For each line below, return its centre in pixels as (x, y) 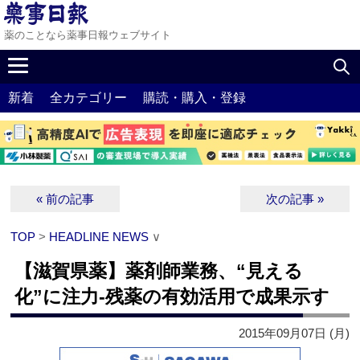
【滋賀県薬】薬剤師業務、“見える (159, 271)
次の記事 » (295, 199)
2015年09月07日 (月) (294, 333)
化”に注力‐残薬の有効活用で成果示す (172, 297)
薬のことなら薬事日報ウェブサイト (88, 35)
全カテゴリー (88, 98)
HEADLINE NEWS (99, 237)
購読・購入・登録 (194, 98)
